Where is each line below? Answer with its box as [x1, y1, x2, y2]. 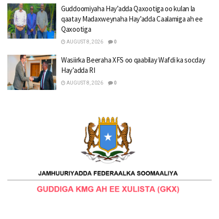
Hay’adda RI [61, 66, 95, 75]
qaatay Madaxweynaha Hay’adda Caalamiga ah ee [61, 14, 203, 24]
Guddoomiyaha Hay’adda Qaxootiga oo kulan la [61, 4, 196, 14]
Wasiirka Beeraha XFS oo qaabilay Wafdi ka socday [61, 55, 205, 65]
